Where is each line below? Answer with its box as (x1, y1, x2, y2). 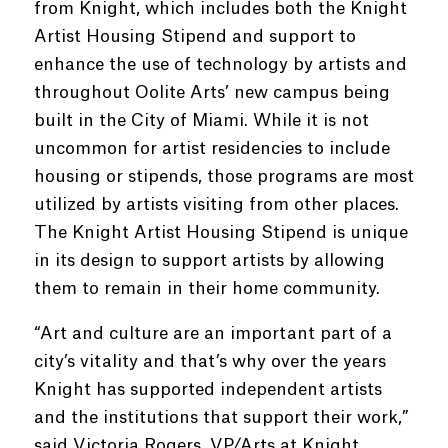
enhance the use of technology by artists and (33, 56, 407, 73)
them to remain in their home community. (33, 280, 380, 297)
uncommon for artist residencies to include (33, 140, 390, 157)
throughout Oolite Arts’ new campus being (33, 84, 390, 101)
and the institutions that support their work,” (33, 409, 409, 426)
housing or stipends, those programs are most (33, 168, 414, 185)
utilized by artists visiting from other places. (33, 196, 399, 213)
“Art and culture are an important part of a (33, 325, 392, 342)
